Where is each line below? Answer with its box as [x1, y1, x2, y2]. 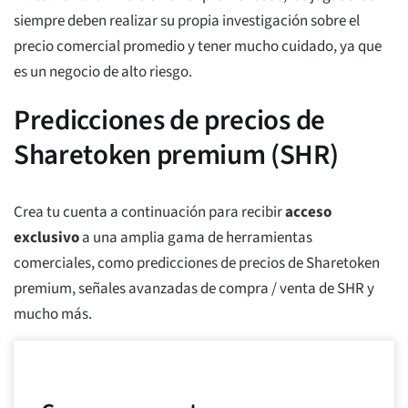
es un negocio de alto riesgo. [14, 61, 192, 84]
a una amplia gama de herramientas [79, 227, 312, 250]
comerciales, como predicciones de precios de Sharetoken [14, 252, 380, 275]
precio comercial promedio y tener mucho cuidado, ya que [14, 36, 382, 58]
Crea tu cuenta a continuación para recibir [14, 201, 285, 224]
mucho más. [14, 303, 92, 326]
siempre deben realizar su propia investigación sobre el [14, 10, 360, 33]
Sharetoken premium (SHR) [14, 135, 339, 176]
